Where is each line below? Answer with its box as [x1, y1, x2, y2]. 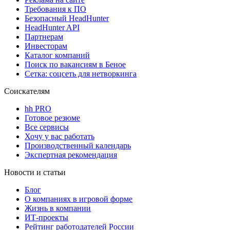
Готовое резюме [25, 113, 80, 122]
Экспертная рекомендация [25, 150, 117, 159]
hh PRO [25, 104, 51, 113]
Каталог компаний [25, 50, 90, 60]
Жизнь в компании [25, 203, 91, 213]
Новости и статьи [4, 167, 66, 177]
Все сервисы [25, 122, 69, 131]
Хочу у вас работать [25, 131, 94, 141]
